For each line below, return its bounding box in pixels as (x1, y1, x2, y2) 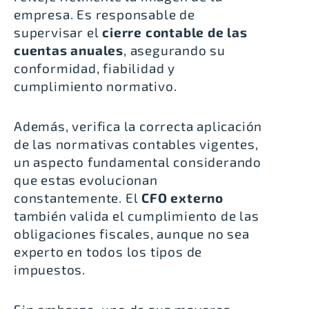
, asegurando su (123, 41, 226, 58)
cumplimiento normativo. (14, 77, 177, 94)
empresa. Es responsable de (14, 6, 195, 22)
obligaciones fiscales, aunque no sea (14, 225, 250, 241)
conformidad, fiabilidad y (14, 59, 176, 76)
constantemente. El (14, 189, 142, 206)
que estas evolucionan (14, 171, 158, 188)
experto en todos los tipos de (14, 243, 203, 259)
